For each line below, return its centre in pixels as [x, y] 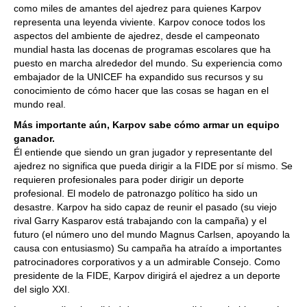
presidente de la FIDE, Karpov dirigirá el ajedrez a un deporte [147, 275]
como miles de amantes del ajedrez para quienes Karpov [137, 8]
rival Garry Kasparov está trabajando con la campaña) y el [140, 221]
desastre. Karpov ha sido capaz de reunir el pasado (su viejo [145, 207]
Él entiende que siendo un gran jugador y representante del [143, 152]
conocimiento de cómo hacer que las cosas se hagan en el [141, 90]
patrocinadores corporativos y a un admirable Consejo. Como [147, 262]
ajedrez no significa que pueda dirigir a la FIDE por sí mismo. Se [153, 166]
